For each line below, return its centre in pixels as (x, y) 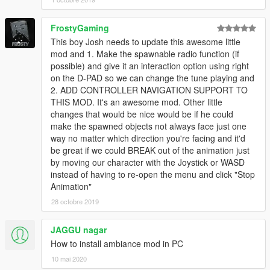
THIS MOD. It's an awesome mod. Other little (137, 102)
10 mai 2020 (69, 259)
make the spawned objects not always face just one (149, 126)
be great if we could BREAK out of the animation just (150, 150)
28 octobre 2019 (75, 202)
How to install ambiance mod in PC (117, 244)
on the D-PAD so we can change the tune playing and (152, 78)
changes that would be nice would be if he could (142, 114)
